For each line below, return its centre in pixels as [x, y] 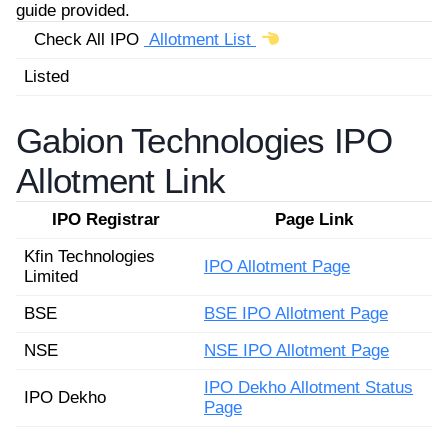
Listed [46, 76]
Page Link [314, 219]
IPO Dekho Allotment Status [308, 387]
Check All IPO [84, 39]
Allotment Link [121, 180]
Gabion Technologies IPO [204, 140]
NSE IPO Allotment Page [296, 350]
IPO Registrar [106, 219]
